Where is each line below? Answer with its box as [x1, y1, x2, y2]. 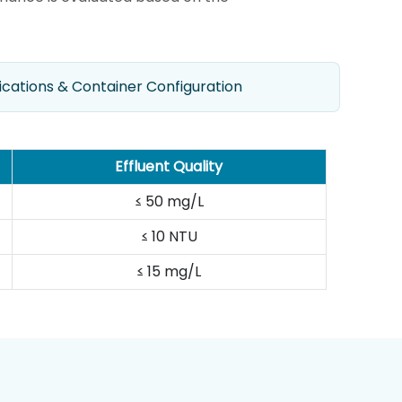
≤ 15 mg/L [136, 260, 202, 282]
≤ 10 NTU [140, 225, 197, 247]
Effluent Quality [115, 155, 223, 177]
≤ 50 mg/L [134, 190, 204, 212]
